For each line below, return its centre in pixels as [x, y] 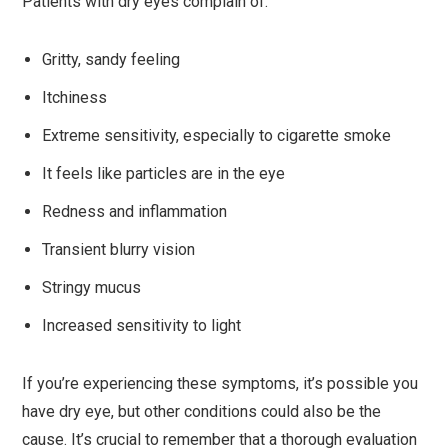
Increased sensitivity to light [142, 325]
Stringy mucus [92, 287]
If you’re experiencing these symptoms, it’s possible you [220, 383]
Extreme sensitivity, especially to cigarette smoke [217, 135]
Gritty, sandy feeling [111, 59]
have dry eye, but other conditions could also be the [202, 411]
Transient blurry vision [119, 249]
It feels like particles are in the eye [164, 173]
